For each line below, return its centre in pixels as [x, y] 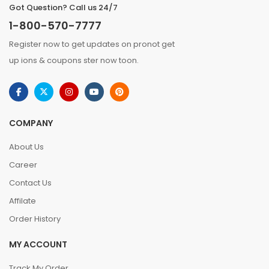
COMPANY [31, 123]
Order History [35, 219]
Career [23, 165]
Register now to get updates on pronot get [92, 44]
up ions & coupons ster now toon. [74, 60]
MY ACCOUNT [38, 244]
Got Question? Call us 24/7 [63, 8]
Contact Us [30, 183]
